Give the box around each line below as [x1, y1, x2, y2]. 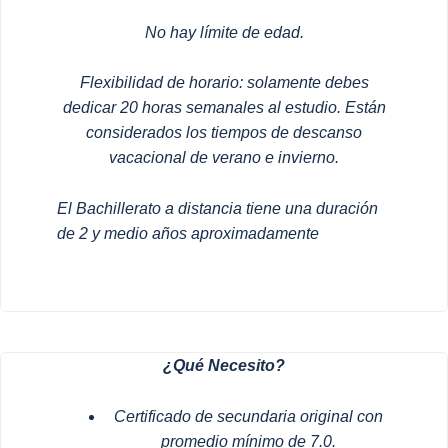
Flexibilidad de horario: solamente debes [79, 74, 369, 92]
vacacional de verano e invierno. [109, 149, 339, 167]
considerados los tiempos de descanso [86, 124, 362, 142]
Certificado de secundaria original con [113, 407, 383, 425]
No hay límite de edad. [144, 23, 304, 41]
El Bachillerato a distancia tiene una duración [57, 199, 378, 217]
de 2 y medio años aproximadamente [57, 224, 319, 242]
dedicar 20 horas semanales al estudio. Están [62, 99, 386, 117]
